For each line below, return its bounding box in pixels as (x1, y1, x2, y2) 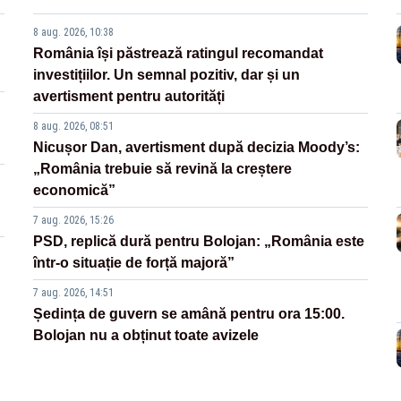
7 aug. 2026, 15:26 (33, 213, 115, 226)
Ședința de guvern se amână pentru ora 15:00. (33, 305, 346, 321)
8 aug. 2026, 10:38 (33, 25, 115, 38)
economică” (33, 182, 116, 198)
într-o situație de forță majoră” (33, 254, 235, 270)
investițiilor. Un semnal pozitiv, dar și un (33, 66, 301, 82)
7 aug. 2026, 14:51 (33, 286, 115, 299)
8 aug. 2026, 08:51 (33, 119, 115, 132)
